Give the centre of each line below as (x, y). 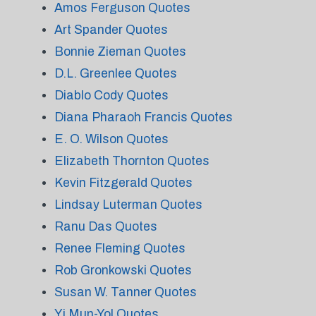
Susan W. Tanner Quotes (125, 292)
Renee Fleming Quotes (120, 248)
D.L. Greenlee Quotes (115, 73)
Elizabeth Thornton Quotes (132, 161)
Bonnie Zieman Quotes (120, 51)
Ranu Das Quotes (105, 226)
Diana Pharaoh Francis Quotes (143, 117)
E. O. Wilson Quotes (111, 139)
